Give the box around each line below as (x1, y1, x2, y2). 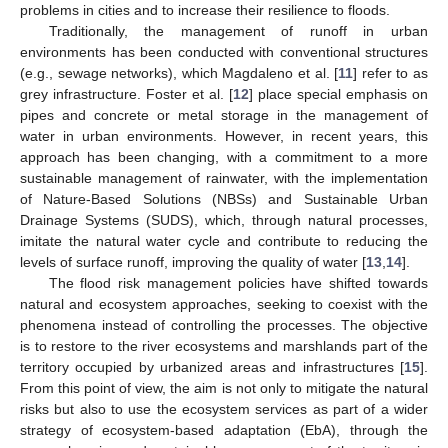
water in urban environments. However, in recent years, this (20, 127, 428, 144)
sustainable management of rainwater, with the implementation (20, 169, 428, 186)
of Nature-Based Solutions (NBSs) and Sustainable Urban (20, 190, 428, 207)
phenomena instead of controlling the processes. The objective (20, 316, 428, 333)
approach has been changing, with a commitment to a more (20, 148, 428, 165)
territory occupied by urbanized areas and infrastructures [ (20, 358, 404, 375)
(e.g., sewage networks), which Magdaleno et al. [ (20, 64, 339, 81)
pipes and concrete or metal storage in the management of (20, 106, 428, 123)
